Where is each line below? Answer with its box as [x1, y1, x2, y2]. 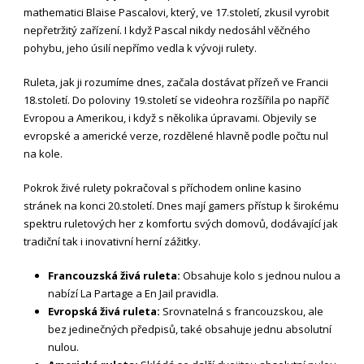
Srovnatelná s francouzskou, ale [160, 304, 323, 318]
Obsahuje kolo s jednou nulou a [180, 268, 340, 283]
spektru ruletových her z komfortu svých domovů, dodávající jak [24, 216, 338, 231]
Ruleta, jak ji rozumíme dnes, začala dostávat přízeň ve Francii [24, 75, 328, 89]
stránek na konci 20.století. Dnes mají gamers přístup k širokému [24, 198, 339, 213]
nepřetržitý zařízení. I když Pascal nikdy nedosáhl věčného [24, 23, 310, 37]
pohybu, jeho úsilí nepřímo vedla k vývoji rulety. [24, 41, 257, 55]
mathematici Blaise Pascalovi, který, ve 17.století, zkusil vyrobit [24, 5, 329, 19]
